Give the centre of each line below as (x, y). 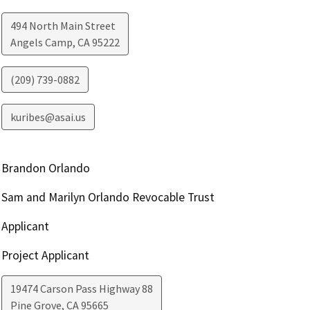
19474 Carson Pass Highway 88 (81, 289)
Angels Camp (41, 43)
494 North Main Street (63, 26)
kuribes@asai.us (48, 117)
